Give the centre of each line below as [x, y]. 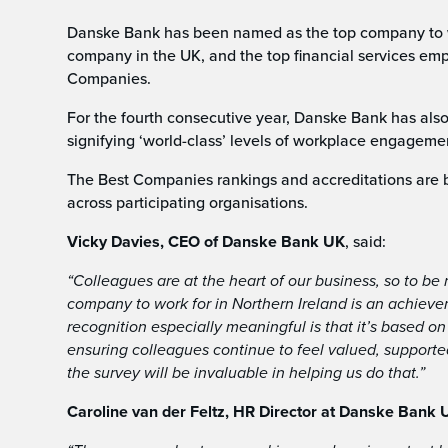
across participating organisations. [188, 202]
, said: [366, 241]
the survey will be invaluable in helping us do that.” [246, 372]
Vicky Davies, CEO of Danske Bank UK [206, 241]
